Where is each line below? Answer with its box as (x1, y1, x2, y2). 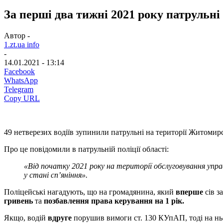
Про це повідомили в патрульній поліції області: (4, 144, 169, 153)
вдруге (46, 213, 72, 222)
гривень (4, 196, 35, 205)
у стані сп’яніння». (24, 170, 88, 179)
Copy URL (4, 94, 40, 103)
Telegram (4, 85, 33, 94)
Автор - (4, 31, 30, 40)
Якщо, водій (4, 213, 46, 222)
